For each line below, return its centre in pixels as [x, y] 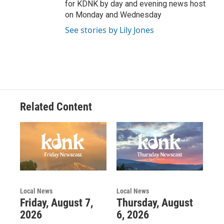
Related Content [56, 107]
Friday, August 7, [56, 202]
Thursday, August [154, 202]
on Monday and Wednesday [113, 15]
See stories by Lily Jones [109, 30]
